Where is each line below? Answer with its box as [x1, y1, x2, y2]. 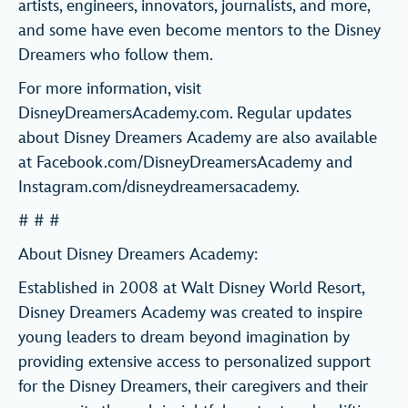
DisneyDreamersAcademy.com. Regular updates [18, 104, 352, 124]
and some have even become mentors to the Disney [18, 21, 381, 41]
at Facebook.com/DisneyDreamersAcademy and [18, 153, 352, 173]
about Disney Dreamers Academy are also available [18, 128, 377, 148]
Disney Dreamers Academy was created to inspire [18, 303, 362, 323]
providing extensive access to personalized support [18, 352, 371, 372]
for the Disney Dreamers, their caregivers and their [18, 377, 368, 397]
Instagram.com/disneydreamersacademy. [18, 178, 300, 198]
